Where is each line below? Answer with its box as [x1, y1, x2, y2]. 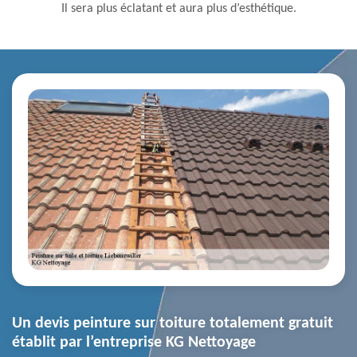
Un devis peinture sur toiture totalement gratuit [12, 316, 333, 332]
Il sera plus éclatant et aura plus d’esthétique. [61, 2, 296, 16]
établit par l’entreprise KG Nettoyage [12, 335, 256, 351]
